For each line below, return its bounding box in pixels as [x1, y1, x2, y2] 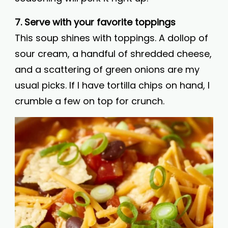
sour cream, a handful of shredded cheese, [15, 47, 212, 60]
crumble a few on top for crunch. [15, 95, 164, 107]
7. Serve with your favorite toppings [15, 16, 176, 28]
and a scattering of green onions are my [15, 63, 199, 76]
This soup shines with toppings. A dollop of [15, 32, 208, 44]
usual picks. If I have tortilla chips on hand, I [15, 79, 210, 92]
